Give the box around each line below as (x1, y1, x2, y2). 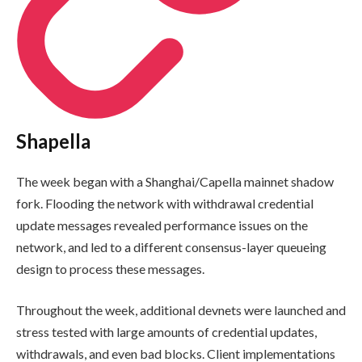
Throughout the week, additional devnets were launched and (16, 302, 346, 318)
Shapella (16, 128, 90, 153)
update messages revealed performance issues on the (16, 217, 308, 233)
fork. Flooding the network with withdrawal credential (16, 195, 314, 211)
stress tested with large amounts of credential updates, (16, 324, 317, 340)
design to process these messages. (16, 260, 204, 276)
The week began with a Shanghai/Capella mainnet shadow (16, 173, 334, 189)
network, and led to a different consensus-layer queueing (16, 238, 326, 255)
